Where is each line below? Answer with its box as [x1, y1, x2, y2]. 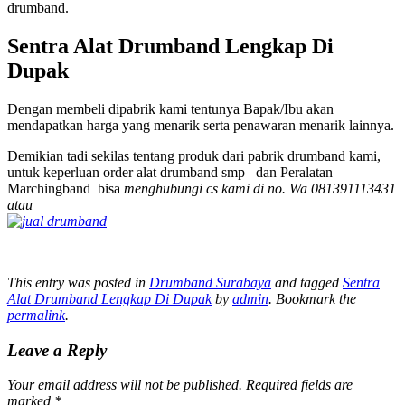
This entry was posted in [7, 275, 149, 291]
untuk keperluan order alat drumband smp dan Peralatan [7, 165, 333, 181]
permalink [7, 307, 65, 324]
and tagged [271, 275, 343, 291]
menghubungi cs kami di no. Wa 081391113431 [124, 181, 396, 197]
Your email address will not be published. [7, 377, 242, 393]
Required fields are [246, 377, 353, 393]
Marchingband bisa [7, 181, 124, 197]
